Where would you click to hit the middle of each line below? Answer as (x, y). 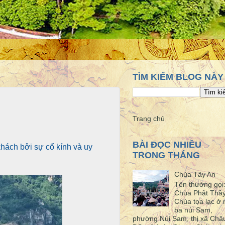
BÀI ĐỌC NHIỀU (167, 145)
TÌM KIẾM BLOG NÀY (178, 77)
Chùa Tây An (195, 175)
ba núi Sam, (193, 210)
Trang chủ (149, 118)
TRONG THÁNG (166, 155)
